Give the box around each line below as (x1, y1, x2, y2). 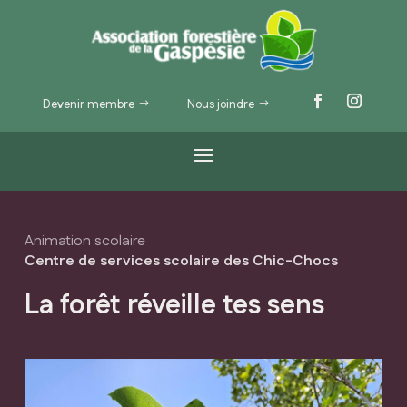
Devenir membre (43, 96, 135, 113)
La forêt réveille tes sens (24, 285, 324, 325)
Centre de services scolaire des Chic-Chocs (24, 250, 338, 272)
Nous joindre (187, 96, 255, 113)
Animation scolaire (24, 230, 145, 252)
